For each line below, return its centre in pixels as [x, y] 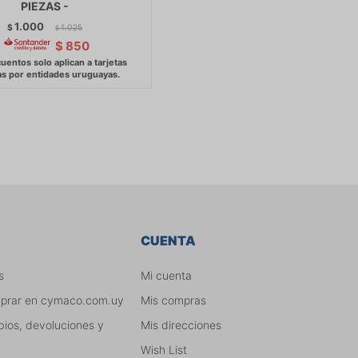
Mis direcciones [181, 324]
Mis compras [173, 300]
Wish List [163, 349]
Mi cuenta [166, 275]
